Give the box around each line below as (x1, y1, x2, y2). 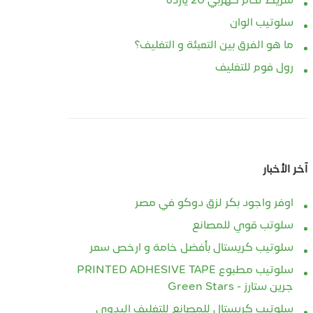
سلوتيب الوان (230, 17, 294, 29)
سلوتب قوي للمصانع (192, 220, 294, 232)
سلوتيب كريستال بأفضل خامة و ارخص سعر (89, 242, 294, 254)
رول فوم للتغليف (215, 62, 294, 74)
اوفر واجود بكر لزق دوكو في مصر (135, 198, 294, 210)
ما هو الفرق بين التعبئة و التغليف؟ (135, 40, 294, 52)
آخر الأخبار (263, 164, 308, 176)
